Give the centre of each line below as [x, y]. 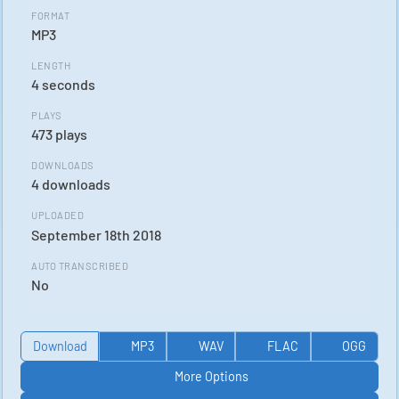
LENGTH [51, 65]
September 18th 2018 [96, 234]
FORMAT [50, 15]
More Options [211, 377]
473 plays [59, 134]
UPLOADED [57, 216]
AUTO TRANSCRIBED [80, 265]
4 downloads [71, 184]
